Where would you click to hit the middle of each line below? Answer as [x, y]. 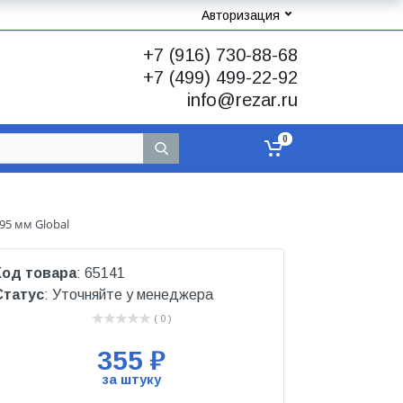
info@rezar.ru [242, 100]
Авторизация [241, 15]
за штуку [131, 380]
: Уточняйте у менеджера [129, 295]
